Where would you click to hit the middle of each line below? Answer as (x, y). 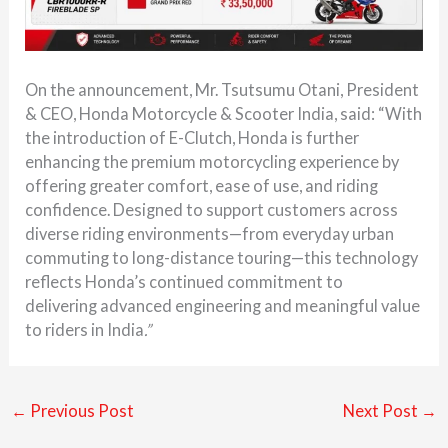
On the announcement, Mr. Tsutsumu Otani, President (222, 89)
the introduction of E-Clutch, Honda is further (192, 137)
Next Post (382, 410)
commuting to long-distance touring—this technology (222, 257)
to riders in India (85, 329)
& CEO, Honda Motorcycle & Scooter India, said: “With (224, 113)
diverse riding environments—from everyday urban (210, 233)
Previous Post (80, 410)
